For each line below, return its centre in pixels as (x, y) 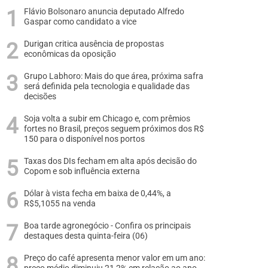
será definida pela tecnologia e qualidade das (107, 86)
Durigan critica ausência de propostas (94, 44)
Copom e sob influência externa (82, 171)
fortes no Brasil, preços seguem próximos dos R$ (114, 129)
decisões (40, 97)
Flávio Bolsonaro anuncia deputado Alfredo (104, 12)
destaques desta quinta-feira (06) (86, 236)
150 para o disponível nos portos (84, 139)
